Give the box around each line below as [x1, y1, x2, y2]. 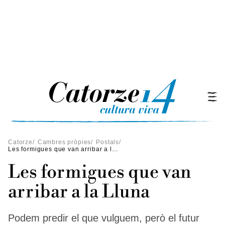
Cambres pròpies [37, 139, 91, 146]
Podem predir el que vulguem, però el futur [8, 212, 199, 223]
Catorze [8, 139, 33, 146]
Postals [96, 139, 120, 146]
